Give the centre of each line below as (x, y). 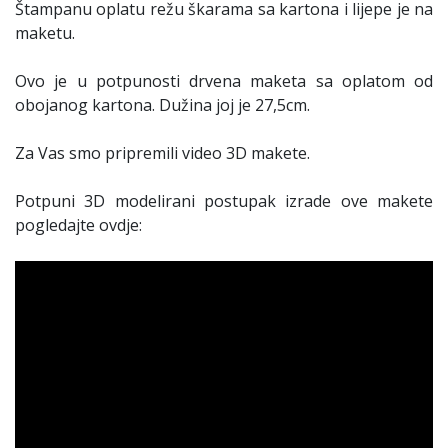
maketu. (45, 33)
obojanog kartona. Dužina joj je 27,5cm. (162, 105)
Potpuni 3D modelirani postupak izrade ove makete (224, 201)
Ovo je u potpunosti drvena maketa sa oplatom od (224, 81)
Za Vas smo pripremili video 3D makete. (162, 153)
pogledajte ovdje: (78, 225)
